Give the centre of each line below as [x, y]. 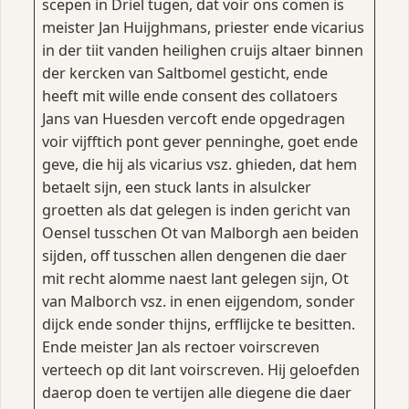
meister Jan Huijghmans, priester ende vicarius [203, 28]
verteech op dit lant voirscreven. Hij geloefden [200, 370]
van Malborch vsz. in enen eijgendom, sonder [198, 302]
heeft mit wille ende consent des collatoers [189, 96]
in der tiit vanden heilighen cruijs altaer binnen [202, 51]
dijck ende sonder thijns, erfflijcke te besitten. [198, 325]
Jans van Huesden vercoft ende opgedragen [193, 119]
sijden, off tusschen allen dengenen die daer [194, 256]
